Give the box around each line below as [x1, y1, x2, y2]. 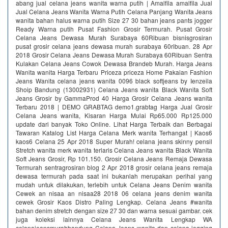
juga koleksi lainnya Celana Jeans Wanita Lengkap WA [16, 215, 212, 223]
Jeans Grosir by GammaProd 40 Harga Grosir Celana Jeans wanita [16, 94, 212, 102]
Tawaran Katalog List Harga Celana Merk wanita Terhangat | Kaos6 [16, 128, 212, 137]
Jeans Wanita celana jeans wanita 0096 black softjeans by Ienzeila [16, 76, 212, 85]
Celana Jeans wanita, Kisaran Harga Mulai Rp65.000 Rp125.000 [16, 111, 212, 120]
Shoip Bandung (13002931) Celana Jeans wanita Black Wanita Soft [16, 85, 212, 94]
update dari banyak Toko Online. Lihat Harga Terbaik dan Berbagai [16, 120, 212, 128]
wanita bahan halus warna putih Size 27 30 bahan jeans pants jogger [16, 16, 212, 24]
